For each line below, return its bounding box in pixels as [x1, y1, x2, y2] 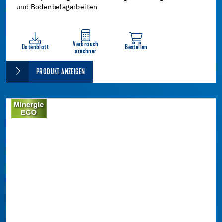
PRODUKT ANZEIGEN [36, 68, 85, 76]
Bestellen [125, 43, 148, 51]
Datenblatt [22, 43, 49, 51]
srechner [75, 47, 97, 55]
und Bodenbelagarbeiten [16, 3, 98, 11]
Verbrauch [73, 40, 99, 48]
